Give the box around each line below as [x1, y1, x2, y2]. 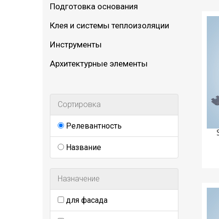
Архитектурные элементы [50, 59, 148, 69]
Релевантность [64, 121, 122, 131]
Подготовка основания [50, 1, 138, 12]
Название [64, 143, 101, 153]
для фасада [64, 196, 108, 205]
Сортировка [58, 100, 101, 109]
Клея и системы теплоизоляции [50, 21, 169, 31]
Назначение [58, 174, 100, 184]
